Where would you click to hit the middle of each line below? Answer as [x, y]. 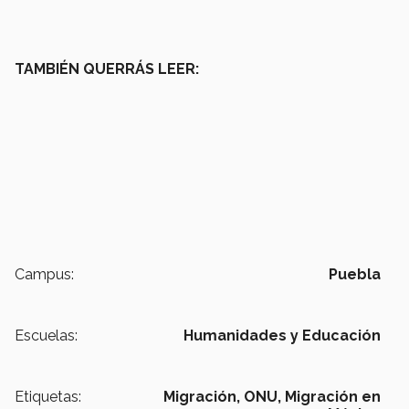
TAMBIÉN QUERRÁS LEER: [107, 69]
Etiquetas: [48, 397]
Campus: [44, 275]
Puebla [355, 275]
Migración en [333, 397]
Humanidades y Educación [282, 336]
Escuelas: [46, 336]
